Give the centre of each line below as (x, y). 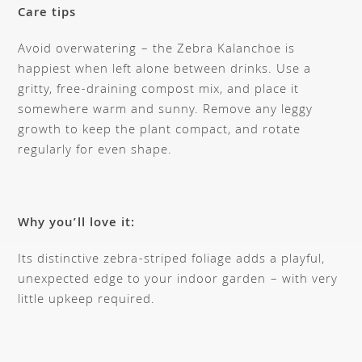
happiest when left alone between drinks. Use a (165, 71)
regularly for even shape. (95, 152)
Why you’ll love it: (77, 224)
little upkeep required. (87, 301)
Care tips (47, 14)
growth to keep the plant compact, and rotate (160, 131)
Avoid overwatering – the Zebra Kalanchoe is (157, 51)
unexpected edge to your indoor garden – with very (178, 281)
